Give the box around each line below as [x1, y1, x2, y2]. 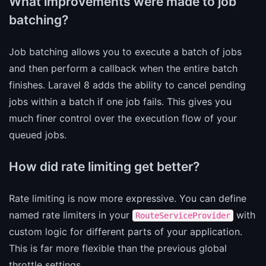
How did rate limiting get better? [9, 159, 199, 174]
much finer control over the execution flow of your [9, 112, 237, 124]
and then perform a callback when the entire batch [9, 62, 237, 74]
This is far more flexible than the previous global [9, 242, 227, 254]
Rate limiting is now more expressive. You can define [9, 192, 246, 204]
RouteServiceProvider [135, 210, 230, 220]
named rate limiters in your [9, 208, 132, 221]
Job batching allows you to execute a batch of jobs [9, 45, 242, 58]
